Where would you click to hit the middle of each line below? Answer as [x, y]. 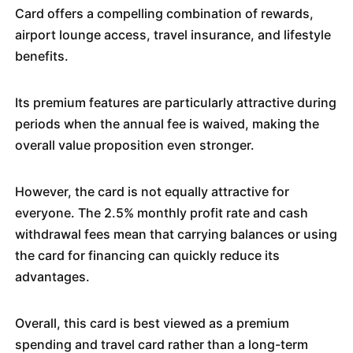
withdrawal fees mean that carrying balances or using [176, 234]
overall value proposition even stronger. [134, 145]
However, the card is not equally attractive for [152, 191]
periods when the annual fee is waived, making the [167, 124]
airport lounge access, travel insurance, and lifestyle [173, 35]
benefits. [41, 56]
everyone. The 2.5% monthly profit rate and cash [161, 213]
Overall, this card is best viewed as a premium [152, 323]
